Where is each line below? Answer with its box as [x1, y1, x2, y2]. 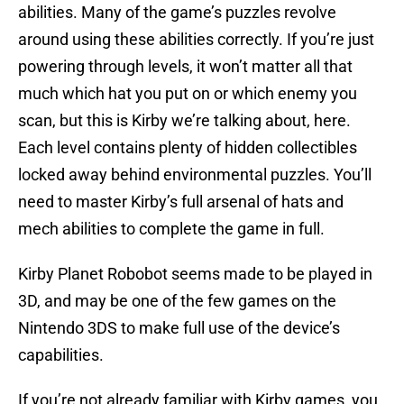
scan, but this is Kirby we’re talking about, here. [18, 111, 351, 131]
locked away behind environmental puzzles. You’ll [18, 165, 372, 185]
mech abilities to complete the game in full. [18, 219, 325, 239]
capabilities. [18, 345, 104, 365]
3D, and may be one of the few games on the [18, 291, 336, 311]
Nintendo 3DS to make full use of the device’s [18, 318, 340, 338]
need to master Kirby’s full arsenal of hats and [18, 192, 344, 212]
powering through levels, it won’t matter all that [18, 57, 353, 77]
